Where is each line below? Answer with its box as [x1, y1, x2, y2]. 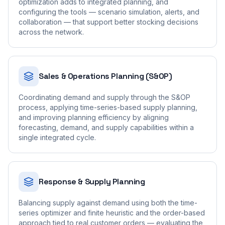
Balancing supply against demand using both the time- [19, 198, 197, 207]
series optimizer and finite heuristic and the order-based [19, 208, 205, 217]
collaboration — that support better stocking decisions [19, 18, 198, 26]
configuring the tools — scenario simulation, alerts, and [19, 8, 199, 16]
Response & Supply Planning [39, 176, 145, 187]
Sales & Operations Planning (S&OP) [39, 71, 172, 81]
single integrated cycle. [19, 133, 96, 142]
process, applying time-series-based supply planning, [19, 103, 197, 111]
